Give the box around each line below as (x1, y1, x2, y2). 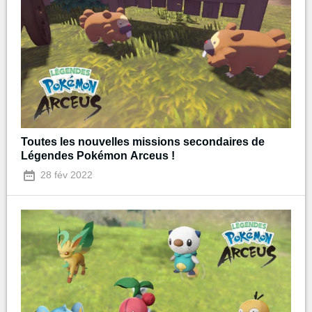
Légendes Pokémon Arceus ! (21, 150, 175, 162)
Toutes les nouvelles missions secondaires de (21, 136, 265, 148)
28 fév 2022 (38, 169, 93, 181)
